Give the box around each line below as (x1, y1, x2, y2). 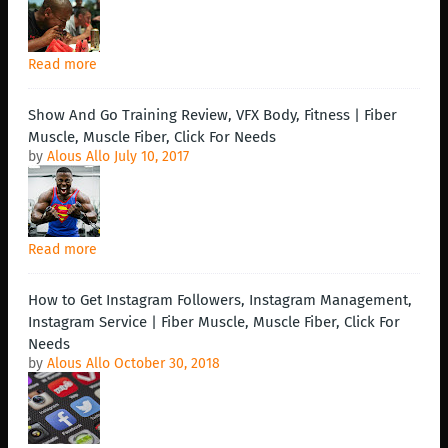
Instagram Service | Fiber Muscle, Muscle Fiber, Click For (28, 313, 400, 332)
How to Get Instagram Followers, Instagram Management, (28, 291, 412, 310)
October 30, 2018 (114, 355, 220, 373)
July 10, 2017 (114, 148, 189, 166)
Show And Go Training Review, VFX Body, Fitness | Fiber (28, 106, 397, 125)
